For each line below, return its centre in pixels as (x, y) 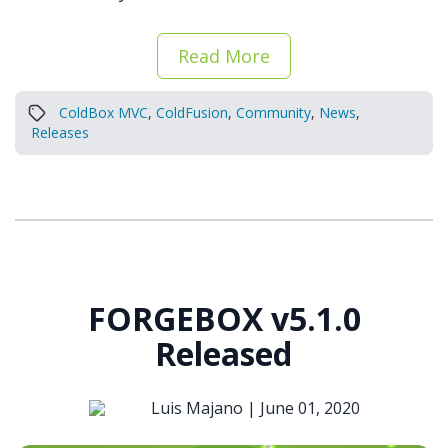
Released (223, 353)
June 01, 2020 (309, 407)
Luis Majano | (205, 407)
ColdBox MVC (103, 112)
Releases (60, 132)
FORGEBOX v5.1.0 (224, 318)
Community (273, 112)
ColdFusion (192, 112)
